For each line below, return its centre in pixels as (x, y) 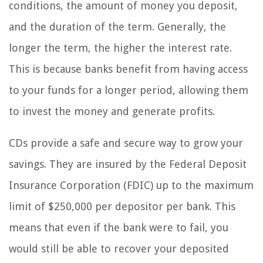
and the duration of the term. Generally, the (117, 27)
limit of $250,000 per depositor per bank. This (122, 207)
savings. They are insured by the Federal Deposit (128, 164)
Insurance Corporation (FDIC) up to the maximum (131, 186)
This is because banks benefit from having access (128, 69)
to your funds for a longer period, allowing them (129, 90)
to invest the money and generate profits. (112, 112)
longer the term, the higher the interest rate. (120, 48)
